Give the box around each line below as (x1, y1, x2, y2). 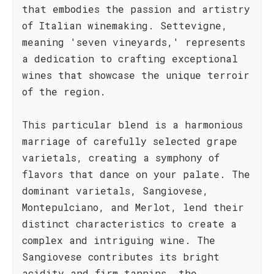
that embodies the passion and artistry (22, 2, 250, 15)
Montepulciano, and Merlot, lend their (22, 201, 244, 213)
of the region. (22, 85, 106, 98)
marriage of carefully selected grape (22, 135, 237, 147)
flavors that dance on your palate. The (22, 168, 250, 180)
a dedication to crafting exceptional (22, 52, 238, 65)
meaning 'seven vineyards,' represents (22, 35, 245, 48)
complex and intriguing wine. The (22, 234, 215, 246)
